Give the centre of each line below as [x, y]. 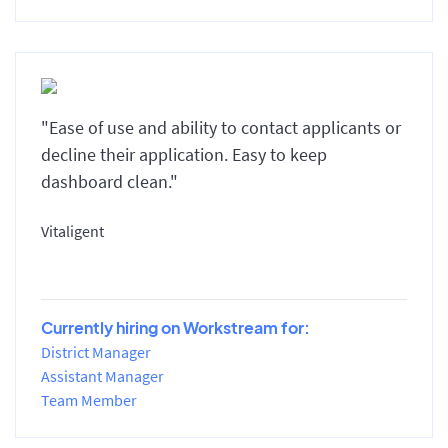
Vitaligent [72, 230]
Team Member [89, 399]
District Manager [96, 351]
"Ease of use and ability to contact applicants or [221, 127]
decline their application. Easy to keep [184, 154]
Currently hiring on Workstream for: [175, 327]
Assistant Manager [102, 375]
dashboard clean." [109, 181]
